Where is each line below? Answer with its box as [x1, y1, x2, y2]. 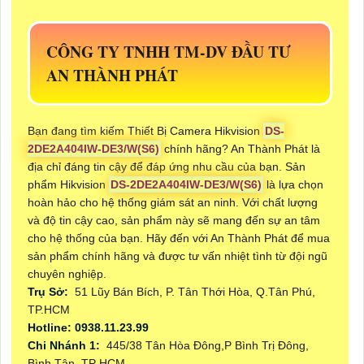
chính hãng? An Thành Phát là [161, 142, 320, 156]
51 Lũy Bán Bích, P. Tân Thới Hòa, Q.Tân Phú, [71, 285, 315, 299]
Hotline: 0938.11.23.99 [28, 321, 152, 335]
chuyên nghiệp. [28, 267, 106, 281]
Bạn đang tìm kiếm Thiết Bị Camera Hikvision [28, 124, 263, 138]
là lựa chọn [263, 178, 323, 192]
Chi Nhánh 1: [28, 339, 103, 353]
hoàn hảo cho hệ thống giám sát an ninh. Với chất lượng [28, 196, 318, 210]
